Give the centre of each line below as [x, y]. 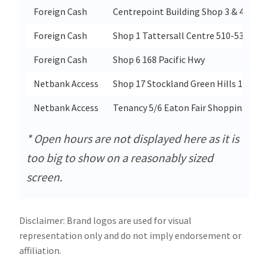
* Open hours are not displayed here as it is [133, 139]
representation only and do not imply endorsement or [130, 236]
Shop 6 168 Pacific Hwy [159, 60]
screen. [44, 177]
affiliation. [40, 251]
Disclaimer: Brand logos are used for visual [105, 221]
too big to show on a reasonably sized [120, 158]
